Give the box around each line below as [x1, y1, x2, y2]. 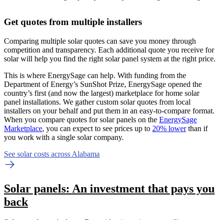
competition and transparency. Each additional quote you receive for [4, 45, 214, 54]
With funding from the [117, 71, 186, 80]
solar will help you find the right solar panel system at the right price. [4, 54, 216, 63]
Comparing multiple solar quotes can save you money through [4, 36, 196, 45]
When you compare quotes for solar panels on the [4, 115, 159, 124]
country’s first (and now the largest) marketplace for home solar [4, 88, 199, 97]
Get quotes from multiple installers [4, 16, 142, 27]
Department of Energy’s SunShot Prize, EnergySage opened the [4, 80, 202, 88]
